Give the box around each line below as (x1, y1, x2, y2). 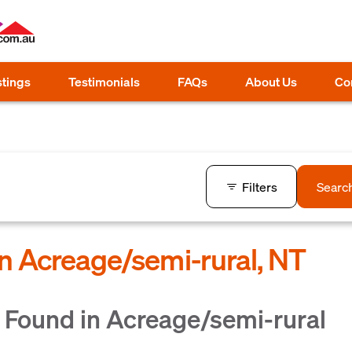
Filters (242, 178, 277, 195)
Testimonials (68, 73, 140, 90)
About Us (245, 73, 297, 90)
